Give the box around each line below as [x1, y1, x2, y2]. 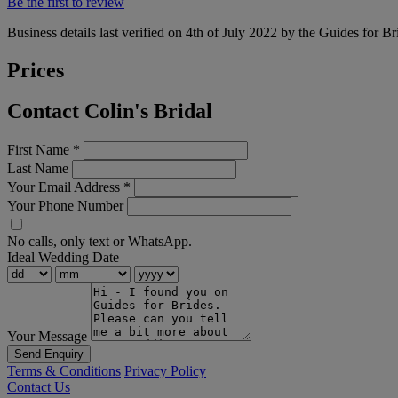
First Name [7, 142, 73, 158]
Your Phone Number [7, 198, 123, 214]
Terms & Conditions [7, 363, 121, 379]
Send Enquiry [14, 347, 84, 362]
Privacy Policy [124, 363, 206, 379]
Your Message [7, 329, 87, 345]
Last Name [7, 161, 68, 177]
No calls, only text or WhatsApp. [7, 234, 192, 250]
